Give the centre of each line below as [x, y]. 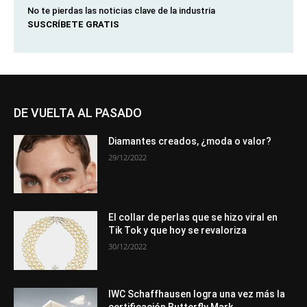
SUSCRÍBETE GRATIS [73, 24]
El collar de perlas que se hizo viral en [193, 218]
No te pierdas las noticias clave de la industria [121, 10]
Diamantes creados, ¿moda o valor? [190, 141]
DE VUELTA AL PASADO [78, 112]
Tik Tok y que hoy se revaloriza [178, 231]
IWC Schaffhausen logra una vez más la [197, 294]
